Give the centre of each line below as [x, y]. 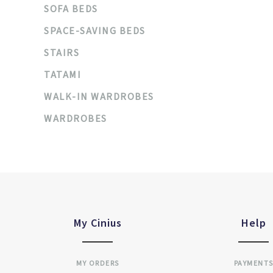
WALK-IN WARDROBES [99, 97]
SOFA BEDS [71, 9]
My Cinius [97, 223]
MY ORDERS [98, 264]
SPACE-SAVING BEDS [95, 31]
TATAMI [62, 75]
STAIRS [62, 53]
